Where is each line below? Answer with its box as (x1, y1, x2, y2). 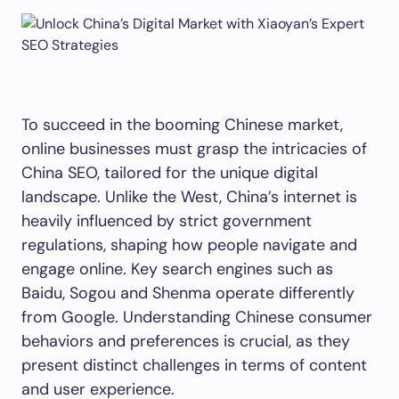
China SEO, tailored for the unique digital (21, 162, 318, 183)
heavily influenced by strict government (21, 210, 312, 232)
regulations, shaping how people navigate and (21, 234, 357, 256)
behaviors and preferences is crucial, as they (21, 330, 350, 352)
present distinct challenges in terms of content (21, 354, 367, 376)
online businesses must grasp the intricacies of (21, 138, 367, 159)
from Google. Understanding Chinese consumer (21, 306, 372, 328)
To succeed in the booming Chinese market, (21, 114, 343, 135)
